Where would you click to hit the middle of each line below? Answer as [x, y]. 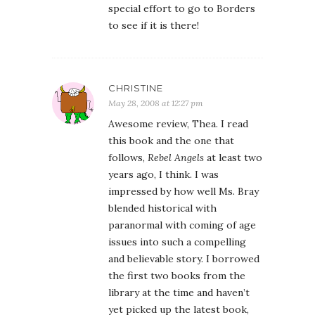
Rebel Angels [176, 157]
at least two [233, 157]
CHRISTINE [136, 88]
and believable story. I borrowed [184, 259]
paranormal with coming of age [182, 225]
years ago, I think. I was [163, 174]
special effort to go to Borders [182, 8]
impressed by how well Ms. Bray [184, 191]
